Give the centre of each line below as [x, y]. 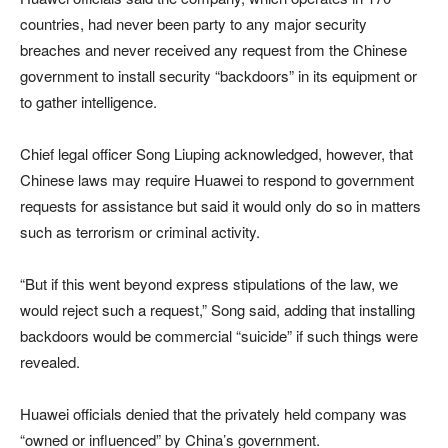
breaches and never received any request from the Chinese [213, 49]
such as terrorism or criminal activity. [140, 231]
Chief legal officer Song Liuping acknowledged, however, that [216, 153]
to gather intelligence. [88, 101]
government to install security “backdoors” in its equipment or [218, 75]
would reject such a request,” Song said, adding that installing [217, 309]
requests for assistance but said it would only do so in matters [220, 205]
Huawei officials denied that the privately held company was [213, 413]
